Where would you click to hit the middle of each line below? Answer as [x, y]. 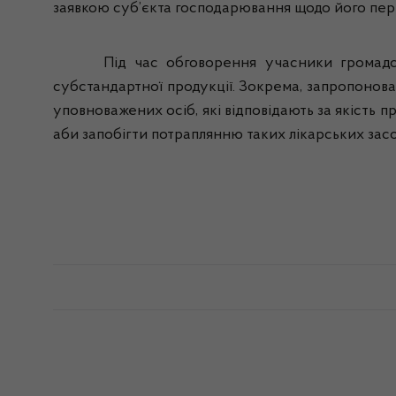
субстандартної [108, 88]
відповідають [269, 111]
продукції [199, 88]
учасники [298, 64]
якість [356, 111]
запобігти [115, 135]
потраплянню [197, 135]
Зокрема [269, 88]
